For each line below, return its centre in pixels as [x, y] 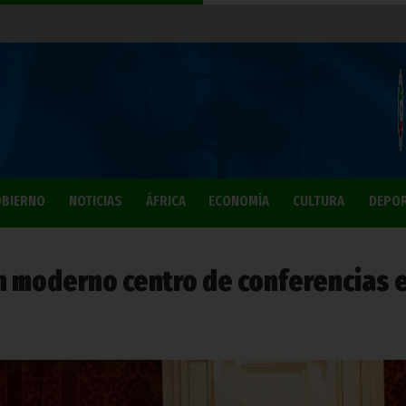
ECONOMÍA [239, 201]
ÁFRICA [165, 201]
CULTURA [319, 201]
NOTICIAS [96, 201]
